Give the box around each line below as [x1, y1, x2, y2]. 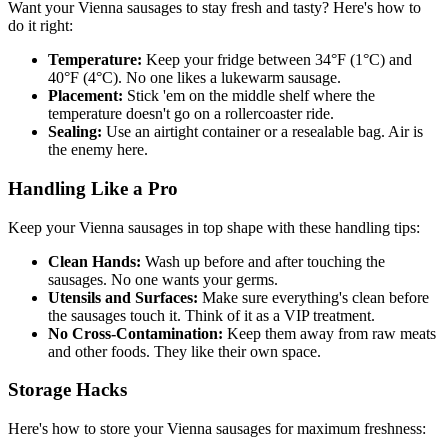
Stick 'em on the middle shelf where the [123, 87, 375, 105]
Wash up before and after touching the [141, 252, 385, 270]
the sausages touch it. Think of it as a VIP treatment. [48, 306, 375, 324]
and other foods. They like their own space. [48, 342, 321, 360]
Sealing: [48, 123, 102, 141]
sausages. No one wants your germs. [48, 270, 278, 288]
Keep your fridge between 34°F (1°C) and [142, 51, 412, 69]
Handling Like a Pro [8, 177, 178, 199]
